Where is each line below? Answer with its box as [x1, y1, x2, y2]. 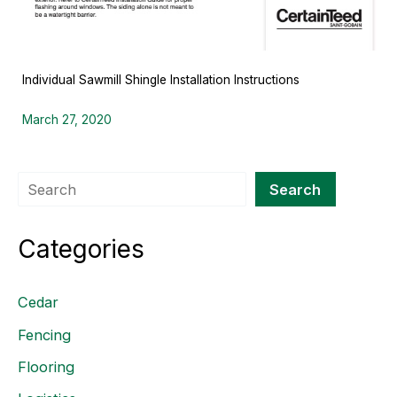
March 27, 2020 [21, 113, 112, 128]
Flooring [18, 358, 74, 376]
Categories [18, 233, 144, 264]
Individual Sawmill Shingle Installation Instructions [21, 72, 300, 87]
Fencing [18, 325, 71, 344]
